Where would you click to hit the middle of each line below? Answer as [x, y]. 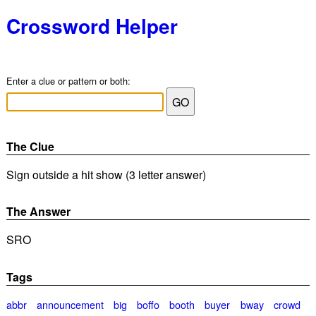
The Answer [38, 212]
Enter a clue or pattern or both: [68, 81]
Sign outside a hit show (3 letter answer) [106, 175]
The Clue [30, 146]
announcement [71, 304]
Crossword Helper [92, 26]
